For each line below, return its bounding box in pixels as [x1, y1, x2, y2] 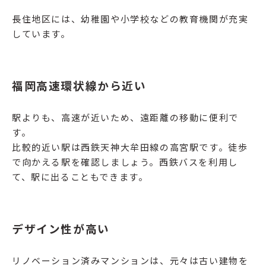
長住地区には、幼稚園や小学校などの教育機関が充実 [12, 12, 249, 26]
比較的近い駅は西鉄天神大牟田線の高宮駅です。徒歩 [12, 141, 248, 154]
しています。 [12, 27, 71, 40]
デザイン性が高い [12, 220, 110, 237]
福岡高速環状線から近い [12, 77, 147, 94]
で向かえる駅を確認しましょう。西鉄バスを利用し [12, 156, 238, 169]
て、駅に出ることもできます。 [12, 170, 148, 183]
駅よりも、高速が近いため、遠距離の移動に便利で [12, 111, 239, 124]
